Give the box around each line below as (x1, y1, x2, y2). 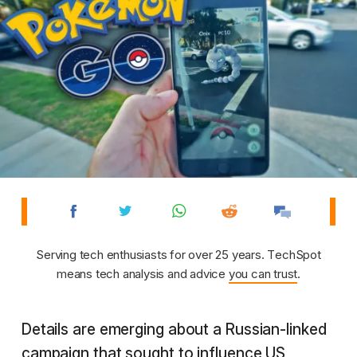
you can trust (228, 266, 298, 282)
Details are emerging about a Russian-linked (21, 320, 327, 339)
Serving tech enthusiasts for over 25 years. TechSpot (36, 247, 321, 263)
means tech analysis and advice (56, 266, 229, 282)
